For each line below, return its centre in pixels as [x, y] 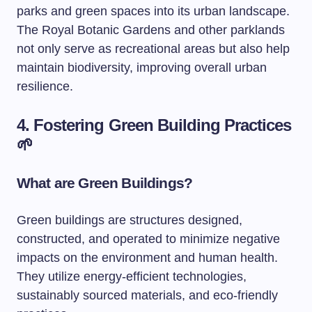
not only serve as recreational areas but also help [153, 49]
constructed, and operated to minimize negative [148, 239]
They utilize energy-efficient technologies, [132, 276]
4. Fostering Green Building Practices [154, 125]
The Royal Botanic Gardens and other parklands [151, 30]
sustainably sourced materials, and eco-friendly [147, 295]
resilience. [45, 86]
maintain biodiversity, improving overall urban [142, 68]
